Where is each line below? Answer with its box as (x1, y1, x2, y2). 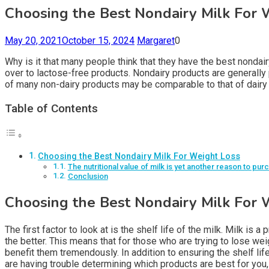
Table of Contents (5, 101, 98, 115)
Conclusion (67, 172, 108, 181)
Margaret (137, 34, 175, 46)
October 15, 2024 (62, 34, 134, 46)
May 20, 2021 (5, 34, 62, 46)
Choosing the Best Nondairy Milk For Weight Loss (37, 151, 240, 162)
